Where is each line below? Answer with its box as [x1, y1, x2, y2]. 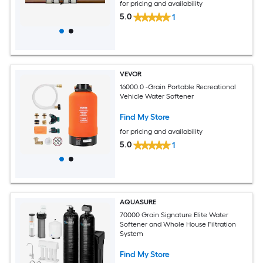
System [120, 230, 144, 238]
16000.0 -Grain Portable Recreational [120, 83, 237, 92]
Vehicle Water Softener [120, 92, 194, 101]
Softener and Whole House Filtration [120, 220, 237, 229]
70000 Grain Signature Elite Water [120, 211, 229, 220]
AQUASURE [120, 197, 157, 206]
